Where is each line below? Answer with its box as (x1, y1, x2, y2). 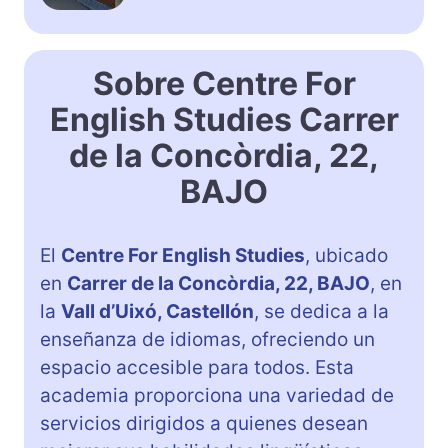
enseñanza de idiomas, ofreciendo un (40, 327, 375, 351)
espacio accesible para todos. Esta (40, 355, 354, 379)
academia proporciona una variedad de (40, 383, 394, 407)
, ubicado (305, 243, 388, 267)
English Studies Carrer (49, 99, 399, 139)
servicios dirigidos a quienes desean (40, 411, 368, 435)
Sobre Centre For (92, 63, 356, 103)
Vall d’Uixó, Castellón (61, 299, 254, 323)
